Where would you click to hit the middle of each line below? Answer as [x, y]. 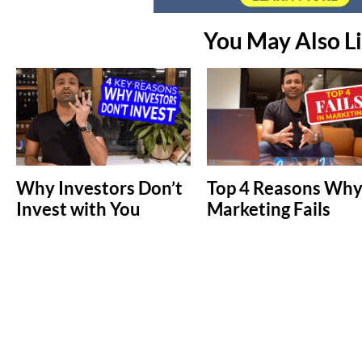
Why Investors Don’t [99, 188]
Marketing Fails [268, 209]
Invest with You [78, 209]
